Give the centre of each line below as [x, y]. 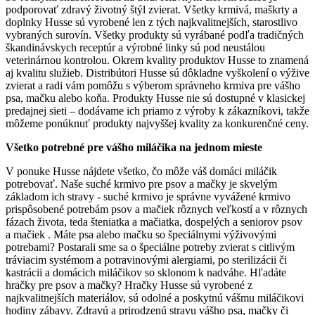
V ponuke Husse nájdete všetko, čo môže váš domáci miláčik [141, 172]
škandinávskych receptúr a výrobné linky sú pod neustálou [135, 48]
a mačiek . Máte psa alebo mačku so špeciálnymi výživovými [141, 235]
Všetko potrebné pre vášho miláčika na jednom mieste [134, 148]
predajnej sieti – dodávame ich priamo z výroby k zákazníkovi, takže [157, 111]
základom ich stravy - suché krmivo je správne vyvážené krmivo [148, 197]
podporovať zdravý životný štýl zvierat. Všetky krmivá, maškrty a [152, 10]
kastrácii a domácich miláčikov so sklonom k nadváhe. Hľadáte [146, 273]
